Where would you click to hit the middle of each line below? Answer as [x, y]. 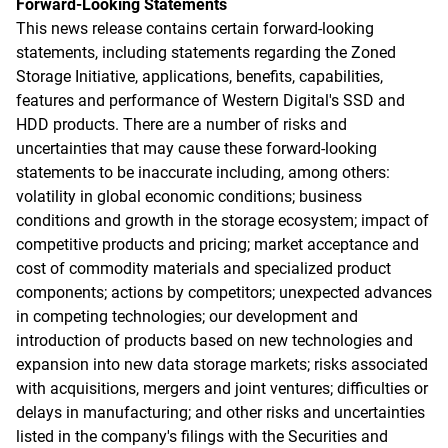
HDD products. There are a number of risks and [181, 124]
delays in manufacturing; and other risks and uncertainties [220, 412]
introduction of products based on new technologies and [214, 340]
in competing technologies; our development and [187, 316]
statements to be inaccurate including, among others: [203, 172]
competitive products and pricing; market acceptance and [217, 244]
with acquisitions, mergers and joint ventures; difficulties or [222, 388]
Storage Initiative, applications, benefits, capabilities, [199, 76]
